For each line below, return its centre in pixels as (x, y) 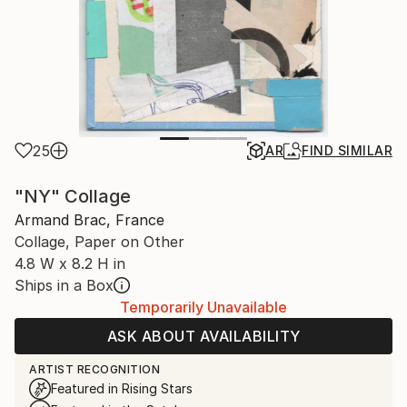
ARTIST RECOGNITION (94, 369)
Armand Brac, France (89, 220)
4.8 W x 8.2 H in (70, 263)
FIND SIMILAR (347, 150)
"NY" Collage (73, 196)
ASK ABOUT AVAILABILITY (203, 336)
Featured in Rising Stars (122, 388)
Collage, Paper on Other (99, 242)
